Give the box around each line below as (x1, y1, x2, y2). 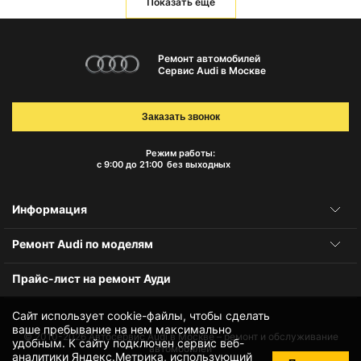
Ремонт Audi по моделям (12, 237, 153, 251)
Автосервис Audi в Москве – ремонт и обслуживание (88, 330, 338, 343)
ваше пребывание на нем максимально (12, 322, 231, 336)
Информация (12, 202, 87, 217)
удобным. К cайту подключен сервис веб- (12, 336, 244, 350)
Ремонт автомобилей (157, 52, 260, 65)
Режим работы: (146, 147, 215, 160)
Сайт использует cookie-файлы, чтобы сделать (12, 309, 270, 322)
